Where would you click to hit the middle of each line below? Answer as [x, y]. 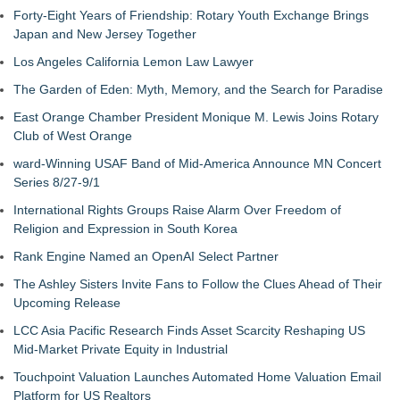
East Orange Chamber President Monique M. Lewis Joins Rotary [196, 117]
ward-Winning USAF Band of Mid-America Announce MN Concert [197, 163]
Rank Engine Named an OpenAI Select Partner [146, 256]
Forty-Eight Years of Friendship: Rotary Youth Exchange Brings [191, 15]
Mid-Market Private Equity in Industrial [121, 349]
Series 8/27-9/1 [57, 182]
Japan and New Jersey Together [105, 34]
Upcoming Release [67, 303]
